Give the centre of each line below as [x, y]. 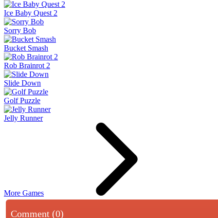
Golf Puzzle [22, 100]
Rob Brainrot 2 [27, 65]
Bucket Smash [26, 48]
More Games [24, 193]
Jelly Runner [23, 118]
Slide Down [22, 83]
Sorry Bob [20, 30]
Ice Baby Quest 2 [31, 13]
